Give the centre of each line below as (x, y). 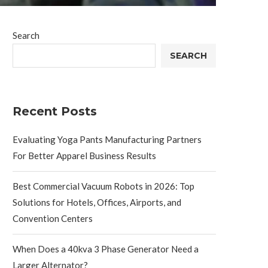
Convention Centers (53, 218)
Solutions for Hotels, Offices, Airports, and (97, 202)
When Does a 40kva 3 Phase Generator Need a (106, 249)
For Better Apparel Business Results (84, 155)
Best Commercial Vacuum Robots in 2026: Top (103, 186)
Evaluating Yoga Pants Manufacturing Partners (107, 139)
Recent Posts (55, 111)
